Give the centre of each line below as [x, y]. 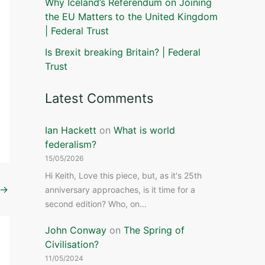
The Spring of [154, 230]
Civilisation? [72, 244]
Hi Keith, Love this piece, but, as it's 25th [123, 176]
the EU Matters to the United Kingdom [131, 17]
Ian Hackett [71, 130]
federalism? [71, 144]
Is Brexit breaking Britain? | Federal [123, 52]
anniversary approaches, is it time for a [120, 190]
